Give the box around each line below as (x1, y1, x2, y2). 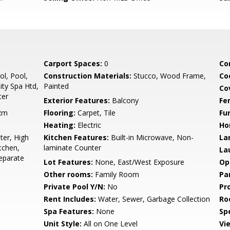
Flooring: (44, 108, 76, 118)
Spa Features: (44, 206, 94, 216)
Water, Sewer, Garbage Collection (96, 194, 210, 204)
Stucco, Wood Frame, (131, 71, 206, 81)
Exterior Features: (44, 95, 110, 105)
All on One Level (82, 219, 138, 228)
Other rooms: (44, 169, 93, 179)
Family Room (93, 169, 140, 179)
